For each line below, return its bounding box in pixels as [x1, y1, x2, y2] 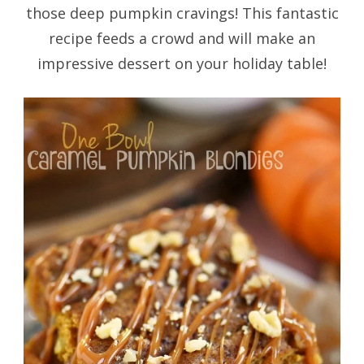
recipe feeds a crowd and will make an [49, 28, 315, 48]
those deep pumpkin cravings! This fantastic [25, 2, 339, 23]
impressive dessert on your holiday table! [37, 53, 327, 73]
